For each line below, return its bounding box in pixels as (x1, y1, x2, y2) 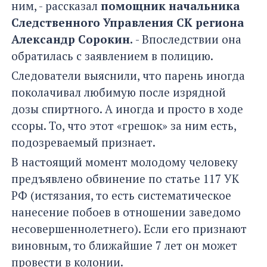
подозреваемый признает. (11, 135, 156, 150)
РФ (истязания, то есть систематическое (11, 188, 231, 203)
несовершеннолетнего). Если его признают (11, 221, 247, 237)
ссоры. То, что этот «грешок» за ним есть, (11, 118, 236, 133)
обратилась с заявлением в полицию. (11, 48, 213, 64)
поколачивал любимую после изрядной (11, 85, 226, 100)
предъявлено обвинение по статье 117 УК (11, 171, 239, 187)
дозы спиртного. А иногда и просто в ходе (11, 101, 243, 117)
